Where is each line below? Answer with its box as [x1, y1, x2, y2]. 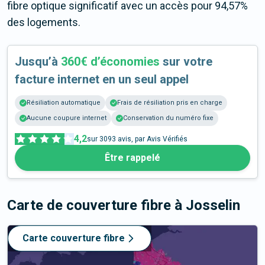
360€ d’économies [61, 54, 160, 69]
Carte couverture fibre [22, 232, 125, 244]
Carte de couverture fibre [7, 197, 174, 214]
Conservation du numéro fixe [123, 114, 214, 122]
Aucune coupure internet [27, 114, 106, 122]
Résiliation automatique [27, 99, 101, 107]
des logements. [7, 16, 80, 29]
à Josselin [174, 197, 240, 214]
